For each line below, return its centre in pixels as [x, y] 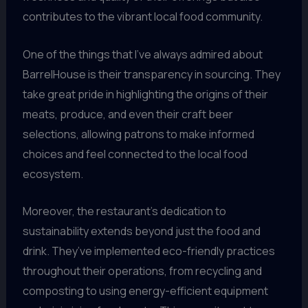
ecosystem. [53, 174]
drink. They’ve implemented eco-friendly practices [148, 251]
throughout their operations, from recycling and [142, 271]
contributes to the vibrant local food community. [142, 17]
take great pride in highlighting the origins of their [145, 94]
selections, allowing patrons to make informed [138, 134]
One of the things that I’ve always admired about [142, 54]
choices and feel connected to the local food [135, 154]
